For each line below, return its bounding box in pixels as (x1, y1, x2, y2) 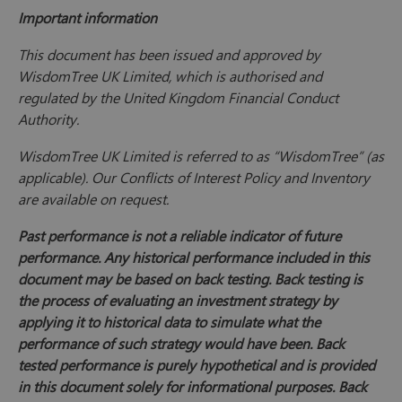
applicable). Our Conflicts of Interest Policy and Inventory (18, 168, 370, 188)
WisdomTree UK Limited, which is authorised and (18, 66, 322, 86)
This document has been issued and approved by (18, 45, 320, 65)
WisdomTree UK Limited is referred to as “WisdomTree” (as (18, 146, 384, 166)
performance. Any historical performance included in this (18, 248, 370, 267)
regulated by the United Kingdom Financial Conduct (18, 88, 338, 108)
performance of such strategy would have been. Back (18, 334, 345, 354)
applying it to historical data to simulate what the (18, 312, 320, 332)
